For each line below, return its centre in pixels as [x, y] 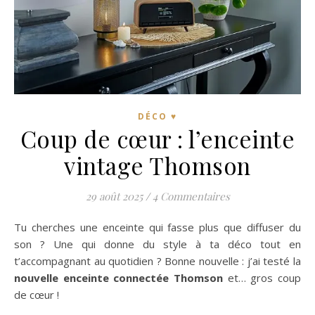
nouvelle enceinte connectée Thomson [118, 278]
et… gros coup [262, 278]
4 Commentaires [191, 197]
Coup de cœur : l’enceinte [157, 139]
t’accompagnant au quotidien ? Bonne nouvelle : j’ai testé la [157, 261]
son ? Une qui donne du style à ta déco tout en [157, 244]
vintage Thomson [157, 166]
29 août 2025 [114, 197]
